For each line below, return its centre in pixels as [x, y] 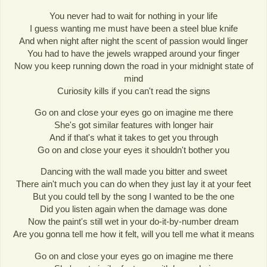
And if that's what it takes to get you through [133, 138]
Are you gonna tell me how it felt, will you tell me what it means [133, 234]
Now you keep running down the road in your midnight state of [133, 66]
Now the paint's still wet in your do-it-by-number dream [133, 222]
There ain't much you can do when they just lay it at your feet [133, 184]
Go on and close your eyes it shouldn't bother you [133, 150]
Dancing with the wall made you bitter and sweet [133, 172]
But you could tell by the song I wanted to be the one [133, 197]
